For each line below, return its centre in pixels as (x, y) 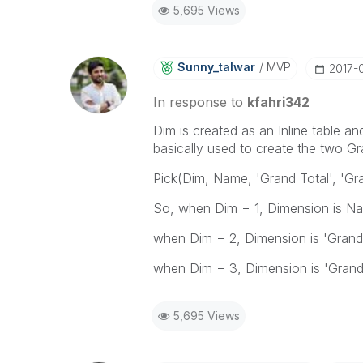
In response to (200, 102)
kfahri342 (278, 102)
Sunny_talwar (216, 67)
